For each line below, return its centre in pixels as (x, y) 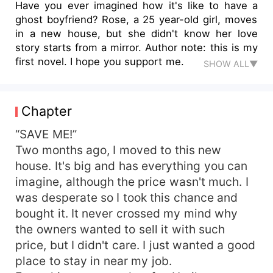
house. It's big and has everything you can (132, 165)
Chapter (46, 111)
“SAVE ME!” (46, 134)
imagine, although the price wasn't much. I (132, 181)
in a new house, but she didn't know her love (136, 33)
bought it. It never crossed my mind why (127, 213)
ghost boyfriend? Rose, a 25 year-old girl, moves (136, 19)
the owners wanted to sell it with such (120, 229)
